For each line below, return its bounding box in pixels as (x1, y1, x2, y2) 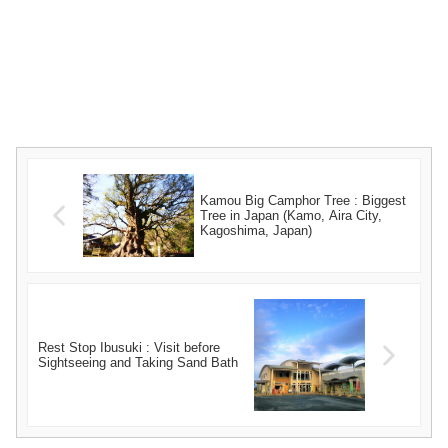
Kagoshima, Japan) (200, 223, 313, 239)
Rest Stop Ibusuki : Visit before (38, 340, 220, 356)
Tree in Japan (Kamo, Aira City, (200, 208, 383, 224)
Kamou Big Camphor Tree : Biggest (200, 193, 407, 209)
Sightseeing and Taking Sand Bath (38, 355, 238, 371)
